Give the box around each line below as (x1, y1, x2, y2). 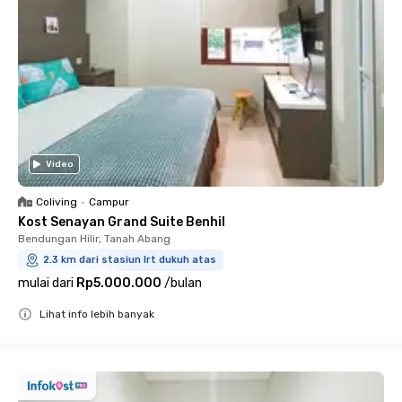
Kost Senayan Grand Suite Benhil (18, 214, 225, 230)
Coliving (36, 195, 77, 208)
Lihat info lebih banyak (39, 307, 154, 320)
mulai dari (18, 275, 74, 291)
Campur (89, 195, 129, 208)
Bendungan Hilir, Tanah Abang (18, 232, 170, 245)
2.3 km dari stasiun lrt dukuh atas (43, 253, 216, 266)
